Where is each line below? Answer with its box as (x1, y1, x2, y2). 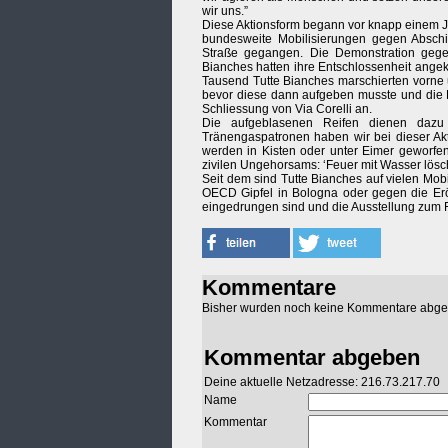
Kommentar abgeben (204, 345, 420, 371)
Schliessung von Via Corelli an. (202, 102, 372, 117)
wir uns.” (202, 4, 248, 19)
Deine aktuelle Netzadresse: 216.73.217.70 (204, 375, 440, 390)
